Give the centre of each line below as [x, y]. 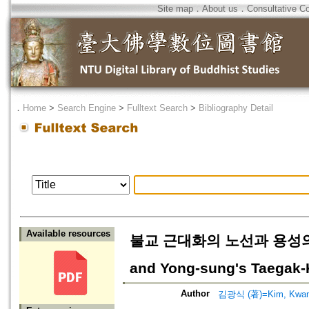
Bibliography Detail [236, 108]
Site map [175, 9]
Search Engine [87, 108]
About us [220, 9]
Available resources [68, 234]
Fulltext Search [157, 108]
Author [195, 294]
